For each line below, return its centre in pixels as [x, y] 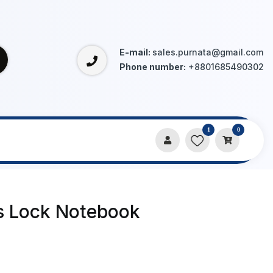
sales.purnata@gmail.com [208, 52]
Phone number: [153, 67]
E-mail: [136, 52]
